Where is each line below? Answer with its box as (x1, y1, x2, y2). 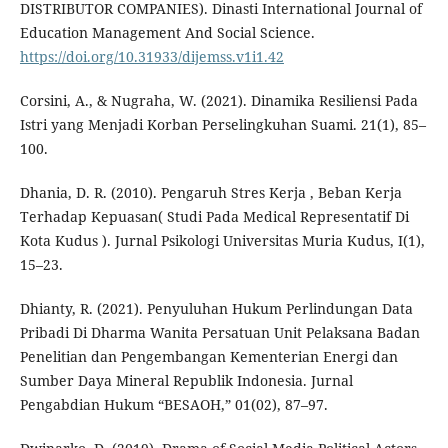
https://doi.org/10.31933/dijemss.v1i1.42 (19, 47, 284, 67)
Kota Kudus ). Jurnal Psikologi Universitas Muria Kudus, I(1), (19, 231, 425, 251)
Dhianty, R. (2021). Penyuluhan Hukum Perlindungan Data (19, 299, 413, 319)
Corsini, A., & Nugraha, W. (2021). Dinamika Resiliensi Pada (19, 91, 418, 111)
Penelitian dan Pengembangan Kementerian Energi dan (19, 347, 398, 367)
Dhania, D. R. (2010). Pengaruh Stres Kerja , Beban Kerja (19, 183, 402, 203)
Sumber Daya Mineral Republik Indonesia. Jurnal (19, 371, 353, 391)
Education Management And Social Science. (19, 23, 315, 43)
